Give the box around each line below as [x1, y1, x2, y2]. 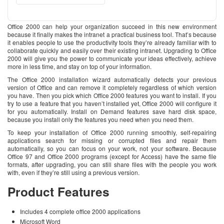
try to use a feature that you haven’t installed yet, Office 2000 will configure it [7, 99, 216, 108]
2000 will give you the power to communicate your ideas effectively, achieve [7, 54, 216, 63]
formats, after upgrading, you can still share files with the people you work [7, 160, 216, 169]
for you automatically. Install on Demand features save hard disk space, [7, 107, 216, 116]
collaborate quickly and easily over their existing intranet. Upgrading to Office [7, 46, 216, 55]
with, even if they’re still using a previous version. [7, 168, 139, 177]
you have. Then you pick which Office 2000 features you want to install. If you [7, 91, 216, 100]
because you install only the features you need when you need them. [7, 115, 193, 124]
